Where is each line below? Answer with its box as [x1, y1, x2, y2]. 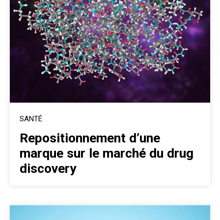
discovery [20, 161, 76, 176]
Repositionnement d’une [20, 130, 160, 146]
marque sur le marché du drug [20, 145, 193, 161]
